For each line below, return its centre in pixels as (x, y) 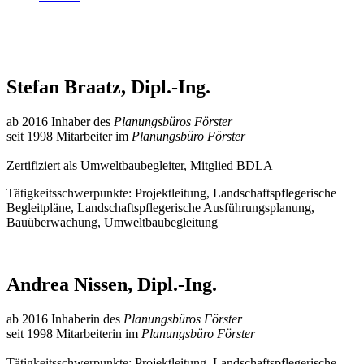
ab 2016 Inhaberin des (65, 319)
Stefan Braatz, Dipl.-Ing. (108, 87)
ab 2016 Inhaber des (60, 122)
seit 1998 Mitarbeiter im (67, 136)
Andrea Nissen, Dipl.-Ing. (112, 285)
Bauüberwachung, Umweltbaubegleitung (112, 223)
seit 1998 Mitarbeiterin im (74, 334)
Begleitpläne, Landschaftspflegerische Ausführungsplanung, (160, 208)
